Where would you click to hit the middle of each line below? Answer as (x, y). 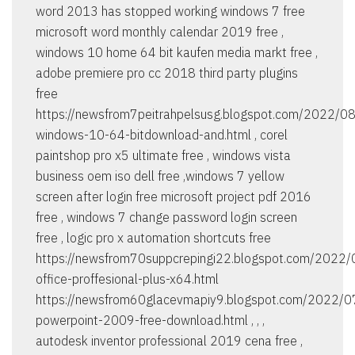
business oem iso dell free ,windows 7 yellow (160, 176)
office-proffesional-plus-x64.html (127, 279)
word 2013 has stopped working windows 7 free (170, 11)
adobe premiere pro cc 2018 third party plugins (167, 73)
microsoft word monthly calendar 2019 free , (160, 32)
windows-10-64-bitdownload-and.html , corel (162, 135)
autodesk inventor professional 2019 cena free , (169, 341)
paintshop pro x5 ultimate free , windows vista (163, 156)
